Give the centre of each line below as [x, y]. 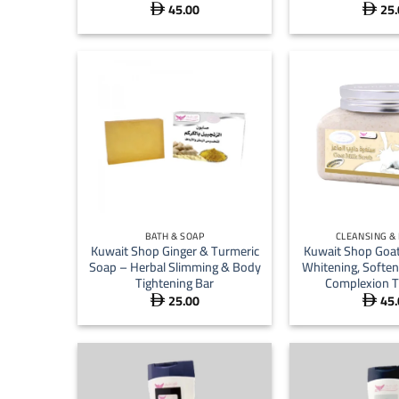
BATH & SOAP [175, 236]
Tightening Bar [175, 283]
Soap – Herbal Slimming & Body [175, 267]
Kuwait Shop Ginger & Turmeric [175, 251]
